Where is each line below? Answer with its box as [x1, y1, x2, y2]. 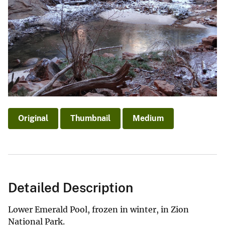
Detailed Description [8, 179, 133, 195]
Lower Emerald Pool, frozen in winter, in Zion [8, 204, 189, 214]
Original [18, 113, 48, 123]
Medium [133, 113, 164, 123]
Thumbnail [70, 113, 110, 123]
